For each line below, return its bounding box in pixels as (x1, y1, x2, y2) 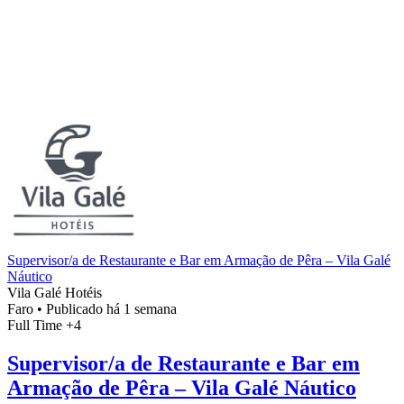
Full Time (7, 317, 66, 333)
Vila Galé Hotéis (7, 284, 102, 300)
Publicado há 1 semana (46, 300, 177, 317)
